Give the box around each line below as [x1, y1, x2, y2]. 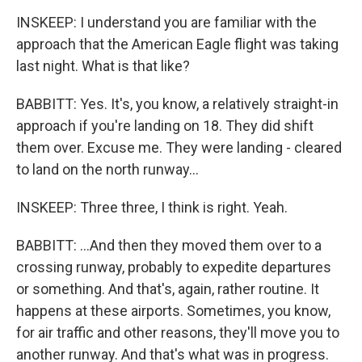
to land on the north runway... [16, 161, 199, 178]
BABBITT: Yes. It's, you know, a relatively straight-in [16, 95, 339, 112]
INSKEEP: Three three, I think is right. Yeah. [16, 199, 288, 216]
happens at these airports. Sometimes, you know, [16, 302, 330, 319]
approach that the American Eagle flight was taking [16, 36, 339, 53]
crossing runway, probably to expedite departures [16, 259, 331, 276]
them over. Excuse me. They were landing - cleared [16, 139, 342, 156]
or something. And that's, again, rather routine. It [16, 280, 319, 297]
